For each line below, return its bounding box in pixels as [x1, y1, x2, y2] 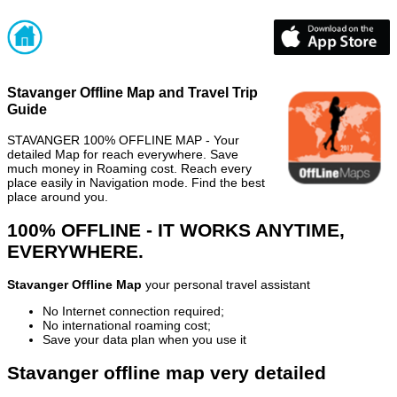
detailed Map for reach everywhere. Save [7, 146, 238, 161]
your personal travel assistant [142, 277, 310, 292]
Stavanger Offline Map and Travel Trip [7, 84, 258, 101]
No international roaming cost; [43, 318, 211, 333]
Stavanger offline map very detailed [7, 362, 326, 383]
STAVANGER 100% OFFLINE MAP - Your [7, 132, 239, 147]
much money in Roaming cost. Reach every [7, 160, 252, 175]
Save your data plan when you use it [43, 332, 246, 347]
